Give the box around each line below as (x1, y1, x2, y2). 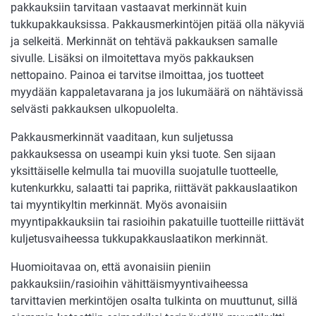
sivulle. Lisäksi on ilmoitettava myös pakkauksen (11, 51, 254, 65)
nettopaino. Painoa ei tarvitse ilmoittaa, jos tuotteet (11, 68, 264, 82)
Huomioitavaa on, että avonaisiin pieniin (11, 260, 211, 274)
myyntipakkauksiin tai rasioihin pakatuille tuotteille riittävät (11, 214, 304, 229)
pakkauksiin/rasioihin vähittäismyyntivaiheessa (11, 276, 248, 291)
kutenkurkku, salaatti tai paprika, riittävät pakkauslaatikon (11, 181, 298, 195)
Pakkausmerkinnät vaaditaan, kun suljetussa (11, 130, 233, 144)
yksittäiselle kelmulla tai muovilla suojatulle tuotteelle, (11, 164, 278, 178)
